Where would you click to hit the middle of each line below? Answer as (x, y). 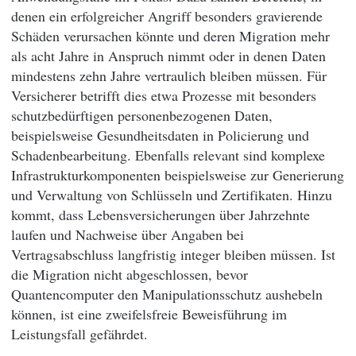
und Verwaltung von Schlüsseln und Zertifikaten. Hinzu (172, 194)
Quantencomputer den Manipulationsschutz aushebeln (167, 294)
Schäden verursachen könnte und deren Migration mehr (170, 35)
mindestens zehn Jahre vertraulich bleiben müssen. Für (169, 75)
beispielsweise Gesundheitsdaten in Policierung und (160, 135)
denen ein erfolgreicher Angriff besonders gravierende (167, 15)
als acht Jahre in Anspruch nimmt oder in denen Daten (168, 55)
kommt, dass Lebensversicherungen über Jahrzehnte (161, 214)
